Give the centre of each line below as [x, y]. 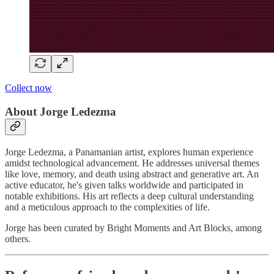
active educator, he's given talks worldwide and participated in [124, 185]
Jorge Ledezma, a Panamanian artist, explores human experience [129, 152]
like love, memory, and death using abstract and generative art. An [132, 174]
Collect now [28, 88]
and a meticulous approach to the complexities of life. [107, 207]
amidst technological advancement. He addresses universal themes [132, 163]
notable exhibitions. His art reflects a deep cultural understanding [129, 196]
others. [18, 239]
